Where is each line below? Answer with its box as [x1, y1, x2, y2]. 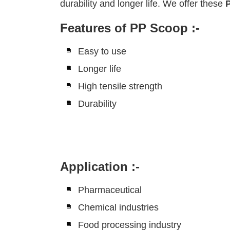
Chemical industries [78, 202, 159, 213]
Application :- [60, 160, 140, 174]
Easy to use [78, 46, 126, 56]
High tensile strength [78, 81, 162, 91]
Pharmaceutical [78, 185, 142, 195]
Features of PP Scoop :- [60, 21, 200, 35]
